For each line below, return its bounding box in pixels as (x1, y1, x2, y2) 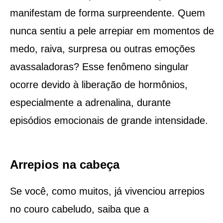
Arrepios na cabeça (9, 157, 119, 171)
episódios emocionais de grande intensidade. (9, 114, 208, 126)
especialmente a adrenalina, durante (9, 97, 171, 108)
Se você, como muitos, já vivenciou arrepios (9, 185, 205, 197)
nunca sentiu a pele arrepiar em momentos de (9, 25, 214, 36)
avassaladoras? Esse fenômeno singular (9, 61, 189, 72)
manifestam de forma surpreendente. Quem (9, 7, 205, 18)
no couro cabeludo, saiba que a (9, 203, 149, 215)
